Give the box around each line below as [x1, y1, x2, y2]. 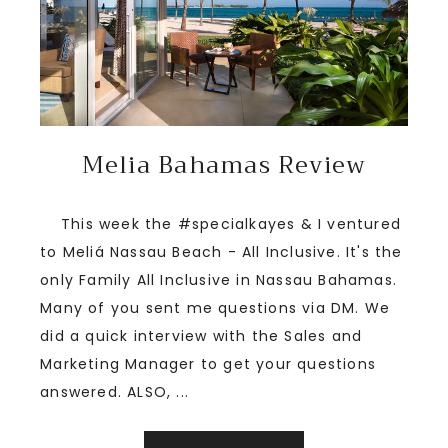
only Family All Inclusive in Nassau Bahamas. [40, 270, 397, 291]
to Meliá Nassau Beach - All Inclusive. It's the [40, 242, 403, 263]
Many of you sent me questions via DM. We [40, 298, 391, 319]
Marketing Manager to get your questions [40, 354, 376, 375]
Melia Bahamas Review [81, 144, 367, 187]
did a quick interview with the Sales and [40, 326, 363, 347]
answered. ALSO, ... [40, 382, 189, 403]
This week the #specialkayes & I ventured [40, 214, 401, 235]
